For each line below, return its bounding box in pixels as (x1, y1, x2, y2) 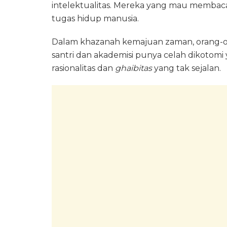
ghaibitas (115, 63, 152, 73)
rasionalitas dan (52, 63, 115, 73)
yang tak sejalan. (152, 63, 221, 73)
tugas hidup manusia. (52, 13, 139, 23)
